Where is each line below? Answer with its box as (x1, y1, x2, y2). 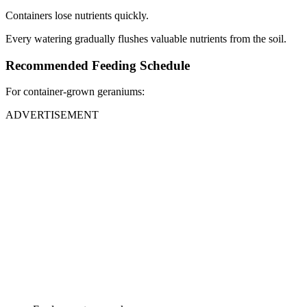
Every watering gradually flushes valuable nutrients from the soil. (5, 32, 286, 45)
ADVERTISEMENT (5, 109, 99, 121)
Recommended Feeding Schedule (5, 58, 190, 73)
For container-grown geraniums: (5, 86, 145, 98)
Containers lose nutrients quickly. (5, 9, 149, 21)
